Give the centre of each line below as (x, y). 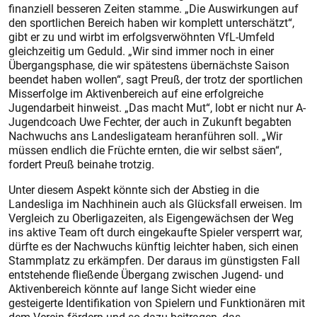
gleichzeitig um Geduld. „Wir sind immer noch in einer (141, 51)
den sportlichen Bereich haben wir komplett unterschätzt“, (151, 23)
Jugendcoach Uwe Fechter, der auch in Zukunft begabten (150, 122)
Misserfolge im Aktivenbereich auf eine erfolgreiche (136, 93)
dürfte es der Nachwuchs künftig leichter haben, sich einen (154, 246)
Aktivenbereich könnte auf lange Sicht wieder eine (132, 289)
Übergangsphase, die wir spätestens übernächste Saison (149, 65)
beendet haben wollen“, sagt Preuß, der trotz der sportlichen (156, 79)
